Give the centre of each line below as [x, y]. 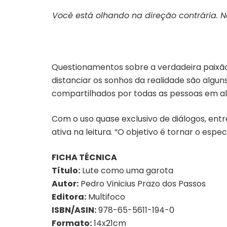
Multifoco [106, 197]
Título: [66, 171]
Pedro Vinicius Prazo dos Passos [142, 184]
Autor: [65, 184]
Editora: [69, 197]
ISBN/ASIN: [74, 210]
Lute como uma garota [127, 171]
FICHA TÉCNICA [84, 157]
